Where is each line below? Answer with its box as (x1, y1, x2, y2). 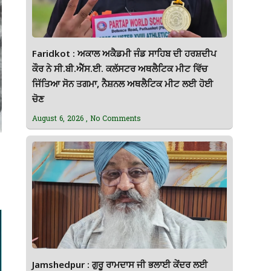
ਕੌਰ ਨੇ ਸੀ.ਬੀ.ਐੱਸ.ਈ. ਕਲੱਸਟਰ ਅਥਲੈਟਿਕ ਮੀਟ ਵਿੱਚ (31, 64, 207, 76)
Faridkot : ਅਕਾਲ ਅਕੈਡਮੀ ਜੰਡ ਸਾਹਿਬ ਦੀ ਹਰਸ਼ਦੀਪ (31, 48, 217, 60)
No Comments (87, 113, 141, 123)
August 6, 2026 (31, 113, 86, 123)
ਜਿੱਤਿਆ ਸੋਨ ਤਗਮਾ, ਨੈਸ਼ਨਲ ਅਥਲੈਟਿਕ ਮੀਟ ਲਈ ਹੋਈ (31, 79, 213, 91)
